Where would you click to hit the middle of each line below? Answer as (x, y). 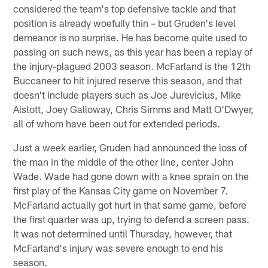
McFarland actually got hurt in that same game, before (130, 204)
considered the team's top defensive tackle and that (125, 8)
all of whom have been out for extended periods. (117, 123)
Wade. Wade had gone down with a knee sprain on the (131, 176)
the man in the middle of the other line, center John (124, 161)
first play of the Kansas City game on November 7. (121, 190)
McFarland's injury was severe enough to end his (118, 247)
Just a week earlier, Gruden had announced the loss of (130, 147)
